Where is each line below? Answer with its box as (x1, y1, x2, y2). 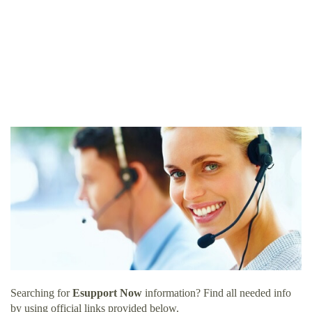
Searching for (10, 287, 72, 299)
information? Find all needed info (142, 287, 291, 299)
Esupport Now (72, 287, 142, 299)
